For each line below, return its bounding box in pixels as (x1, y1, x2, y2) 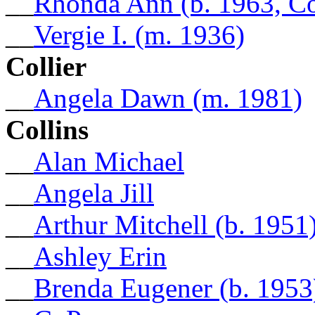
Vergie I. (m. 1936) (34, 19, 245, 50)
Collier (6, 51, 86, 82)
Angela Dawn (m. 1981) (34, 82, 302, 113)
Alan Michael (34, 146, 184, 176)
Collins (6, 114, 89, 145)
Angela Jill (34, 177, 154, 208)
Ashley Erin (34, 240, 167, 271)
